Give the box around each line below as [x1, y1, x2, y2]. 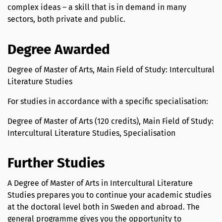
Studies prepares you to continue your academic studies [7, 190, 211, 200]
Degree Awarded [7, 41, 110, 57]
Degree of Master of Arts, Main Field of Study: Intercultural [7, 64, 215, 74]
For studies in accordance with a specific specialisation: [7, 96, 210, 106]
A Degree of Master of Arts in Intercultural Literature [7, 178, 193, 188]
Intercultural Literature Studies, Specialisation [7, 128, 175, 138]
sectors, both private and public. [7, 14, 127, 24]
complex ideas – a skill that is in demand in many [7, 2, 186, 12]
